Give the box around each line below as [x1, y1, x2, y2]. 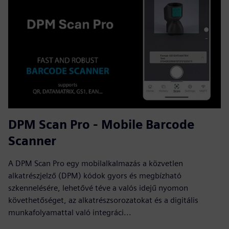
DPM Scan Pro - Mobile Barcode [8, 117, 194, 132]
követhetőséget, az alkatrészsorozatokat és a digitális [8, 195, 198, 205]
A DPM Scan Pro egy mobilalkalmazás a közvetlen [8, 158, 183, 168]
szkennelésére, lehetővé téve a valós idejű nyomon [8, 182, 188, 193]
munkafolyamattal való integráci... [8, 207, 131, 217]
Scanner [8, 133, 56, 148]
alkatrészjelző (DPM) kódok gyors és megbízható [8, 170, 181, 180]
